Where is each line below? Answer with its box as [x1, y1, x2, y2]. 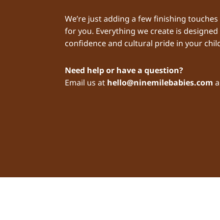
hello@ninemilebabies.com [107, 77, 213, 88]
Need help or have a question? [65, 65, 183, 76]
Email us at [65, 77, 107, 88]
